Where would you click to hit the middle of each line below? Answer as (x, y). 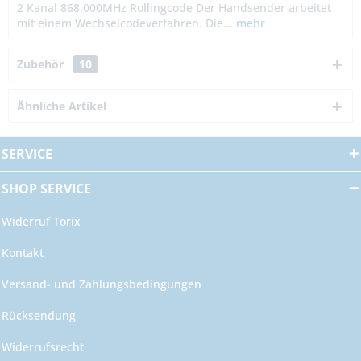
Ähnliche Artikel (62, 106)
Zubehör (42, 64)
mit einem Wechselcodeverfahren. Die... (125, 23)
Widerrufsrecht (43, 347)
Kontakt (23, 253)
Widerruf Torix (41, 222)
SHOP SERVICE (46, 189)
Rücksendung (39, 316)
